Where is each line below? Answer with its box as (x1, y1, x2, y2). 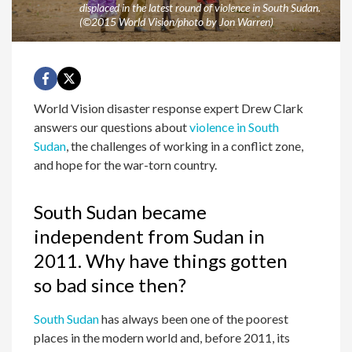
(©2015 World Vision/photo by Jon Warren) (79, 15, 273, 29)
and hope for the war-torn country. (34, 157, 218, 173)
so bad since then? (34, 273, 187, 297)
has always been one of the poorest (99, 311, 289, 327)
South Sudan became (34, 200, 207, 224)
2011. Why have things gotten (34, 249, 288, 273)
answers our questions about (34, 119, 190, 135)
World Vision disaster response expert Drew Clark (34, 101, 304, 116)
